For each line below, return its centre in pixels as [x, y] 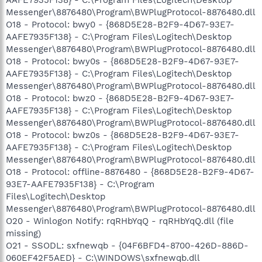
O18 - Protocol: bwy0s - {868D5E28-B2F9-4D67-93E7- [123, 61]
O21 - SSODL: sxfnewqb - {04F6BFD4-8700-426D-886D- [127, 245]
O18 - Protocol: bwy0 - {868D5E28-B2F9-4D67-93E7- [120, 24]
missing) [23, 233]
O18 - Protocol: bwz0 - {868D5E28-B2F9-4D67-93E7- [120, 98]
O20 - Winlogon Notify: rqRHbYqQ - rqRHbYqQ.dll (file [120, 221]
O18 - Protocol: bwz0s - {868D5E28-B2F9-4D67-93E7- [123, 135]
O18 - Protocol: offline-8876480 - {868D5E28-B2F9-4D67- [130, 172]
